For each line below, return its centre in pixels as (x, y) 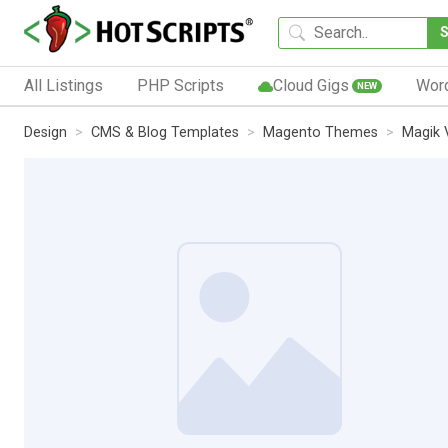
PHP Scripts (180, 85)
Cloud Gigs (310, 85)
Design (45, 132)
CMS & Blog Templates (165, 132)
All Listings (63, 85)
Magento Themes (320, 132)
